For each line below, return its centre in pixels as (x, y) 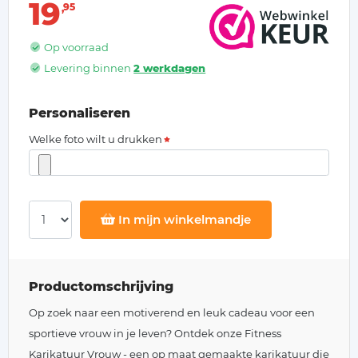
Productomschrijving (101, 283)
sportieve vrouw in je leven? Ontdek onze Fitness (155, 330)
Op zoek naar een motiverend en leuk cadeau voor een (172, 309)
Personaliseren (80, 109)
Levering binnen (88, 64)
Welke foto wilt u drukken (95, 135)
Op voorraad (76, 43)
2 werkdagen (170, 64)
